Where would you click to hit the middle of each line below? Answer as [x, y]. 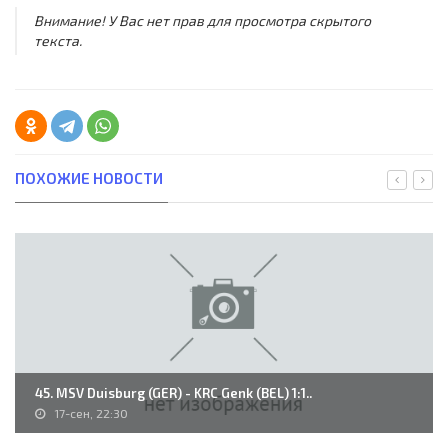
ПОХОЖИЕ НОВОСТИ [89, 178]
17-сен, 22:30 [91, 413]
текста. [57, 41]
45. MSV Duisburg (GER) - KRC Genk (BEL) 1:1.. [173, 393]
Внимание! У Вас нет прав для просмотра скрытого [202, 21]
